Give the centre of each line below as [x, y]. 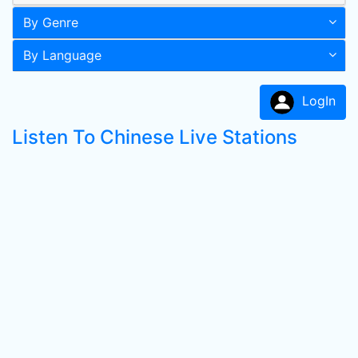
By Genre [51, 22]
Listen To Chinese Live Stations [155, 137]
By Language [62, 55]
